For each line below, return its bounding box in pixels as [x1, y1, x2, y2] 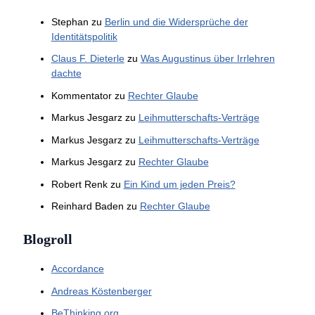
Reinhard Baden [51, 200, 124, 212]
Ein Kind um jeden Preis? [123, 178, 236, 190]
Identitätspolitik [51, 30, 117, 42]
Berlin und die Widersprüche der [104, 15, 248, 27]
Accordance [51, 263, 104, 275]
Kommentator [51, 89, 112, 101]
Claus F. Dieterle [51, 53, 124, 65]
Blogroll [22, 231, 72, 247]
